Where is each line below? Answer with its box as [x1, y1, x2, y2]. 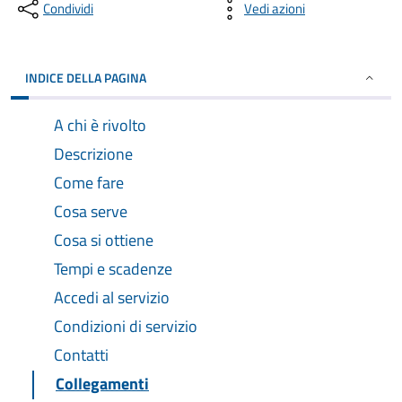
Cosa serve [54, 199, 127, 223]
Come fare [54, 170, 124, 195]
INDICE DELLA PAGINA [25, 68, 146, 87]
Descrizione [54, 142, 133, 166]
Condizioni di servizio [54, 314, 197, 338]
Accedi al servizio [54, 285, 170, 310]
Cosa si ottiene [54, 228, 153, 252]
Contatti [54, 343, 109, 367]
